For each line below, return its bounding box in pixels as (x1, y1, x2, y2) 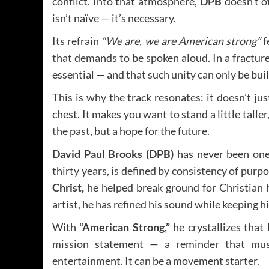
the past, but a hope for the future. (52, 124, 210, 138)
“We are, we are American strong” (101, 34, 261, 48)
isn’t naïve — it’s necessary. (52, 11, 176, 25)
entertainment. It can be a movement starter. (52, 254, 259, 268)
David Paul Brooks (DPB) (52, 147, 174, 161)
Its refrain (52, 34, 102, 48)
